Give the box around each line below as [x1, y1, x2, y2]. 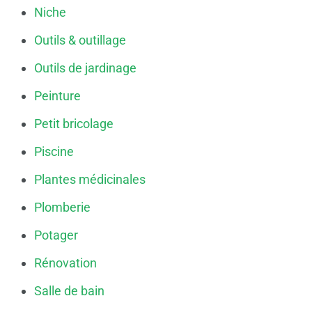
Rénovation [34, 255, 97, 270]
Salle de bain [34, 283, 104, 298]
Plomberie [34, 199, 91, 214]
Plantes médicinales [34, 171, 146, 187]
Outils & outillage [34, 32, 126, 47]
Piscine [34, 143, 74, 159]
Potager [34, 227, 78, 242]
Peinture [34, 88, 81, 103]
